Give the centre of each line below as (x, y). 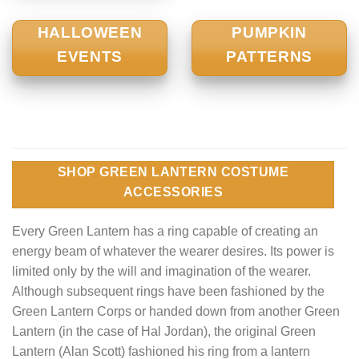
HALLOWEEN (90, 33)
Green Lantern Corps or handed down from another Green (176, 311)
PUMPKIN (269, 33)
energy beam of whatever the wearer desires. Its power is (173, 251)
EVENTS (90, 57)
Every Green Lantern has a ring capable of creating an (165, 231)
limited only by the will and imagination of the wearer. (161, 271)
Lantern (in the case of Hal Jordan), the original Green (164, 331)
